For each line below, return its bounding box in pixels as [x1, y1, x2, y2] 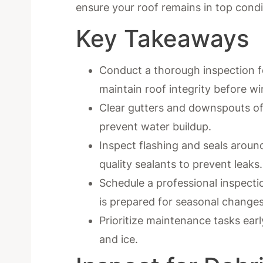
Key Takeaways [76, 23, 249, 53]
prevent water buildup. [99, 120, 212, 133]
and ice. [99, 232, 139, 245]
